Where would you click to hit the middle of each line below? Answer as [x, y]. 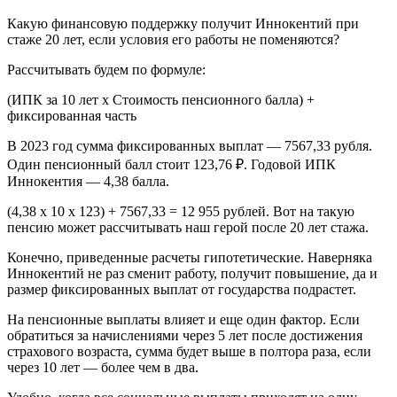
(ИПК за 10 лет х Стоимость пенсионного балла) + [161, 100]
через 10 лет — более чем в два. [103, 368]
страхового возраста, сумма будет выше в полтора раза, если [189, 352]
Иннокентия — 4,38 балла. [88, 182]
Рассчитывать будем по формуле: [106, 70]
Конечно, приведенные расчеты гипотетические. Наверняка [190, 258]
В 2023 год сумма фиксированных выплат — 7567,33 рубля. [190, 146]
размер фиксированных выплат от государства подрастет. [182, 290]
